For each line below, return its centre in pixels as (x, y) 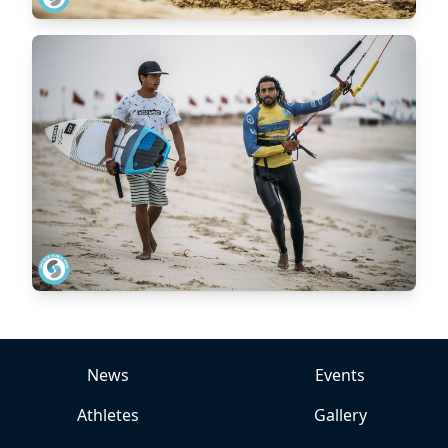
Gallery (340, 415)
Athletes (108, 415)
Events (340, 375)
